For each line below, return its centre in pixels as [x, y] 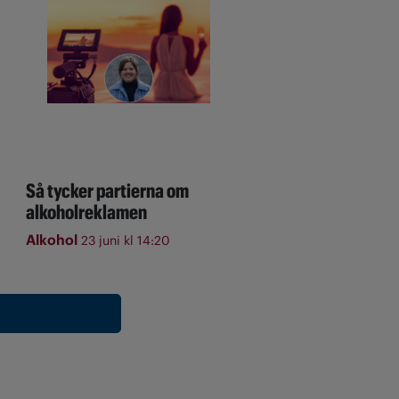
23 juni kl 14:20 [125, 240]
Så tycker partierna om [107, 190]
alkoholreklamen [86, 212]
